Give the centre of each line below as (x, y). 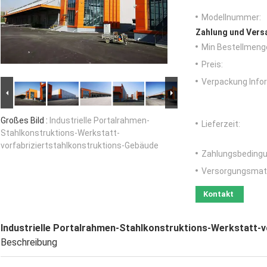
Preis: (212, 65)
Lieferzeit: (221, 124)
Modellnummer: (231, 18)
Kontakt (218, 194)
